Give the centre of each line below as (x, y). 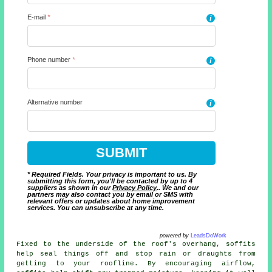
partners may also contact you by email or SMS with (110, 195)
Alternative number (56, 102)
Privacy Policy (135, 188)
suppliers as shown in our (70, 188)
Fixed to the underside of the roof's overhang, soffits (136, 244)
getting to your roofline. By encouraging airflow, (136, 264)
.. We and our (178, 188)
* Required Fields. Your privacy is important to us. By (112, 175)
